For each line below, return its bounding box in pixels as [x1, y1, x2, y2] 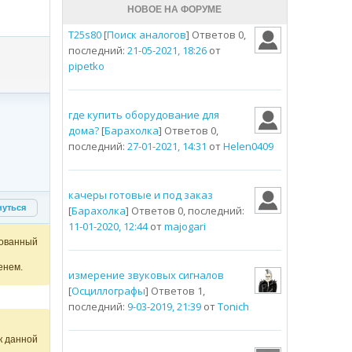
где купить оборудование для [68, 108, 219, 123]
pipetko [68, 59, 104, 74]
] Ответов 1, [145, 284, 205, 299]
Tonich [217, 299, 249, 314]
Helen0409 [222, 139, 273, 154]
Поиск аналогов [106, 27, 186, 42]
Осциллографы [71, 284, 145, 299]
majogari [163, 219, 206, 234]
